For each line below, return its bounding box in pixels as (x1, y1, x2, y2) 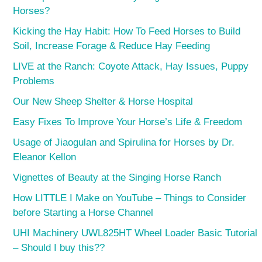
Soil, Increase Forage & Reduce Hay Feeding (13, 40, 211, 51)
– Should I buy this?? (13, 242, 105, 253)
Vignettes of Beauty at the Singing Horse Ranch (13, 171, 222, 183)
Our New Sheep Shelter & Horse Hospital (13, 95, 194, 107)
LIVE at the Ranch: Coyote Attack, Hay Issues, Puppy (13, 60, 249, 72)
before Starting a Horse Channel (13, 206, 154, 218)
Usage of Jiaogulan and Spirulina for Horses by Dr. (13, 136, 235, 148)
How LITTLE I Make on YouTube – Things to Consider (13, 192, 247, 204)
